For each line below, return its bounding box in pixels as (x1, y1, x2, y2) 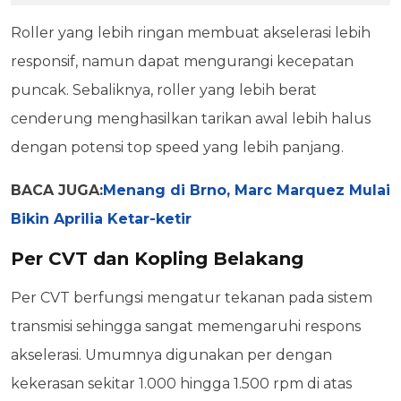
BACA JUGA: (11, 182, 103, 200)
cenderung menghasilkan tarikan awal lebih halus (11, 110, 371, 128)
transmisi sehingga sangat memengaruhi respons (11, 318, 361, 336)
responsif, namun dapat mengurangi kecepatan (11, 53, 354, 71)
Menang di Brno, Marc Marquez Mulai (103, 182, 390, 200)
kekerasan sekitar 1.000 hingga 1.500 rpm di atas (11, 375, 352, 393)
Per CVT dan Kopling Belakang (11, 248, 303, 270)
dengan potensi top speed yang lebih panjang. (11, 139, 344, 157)
